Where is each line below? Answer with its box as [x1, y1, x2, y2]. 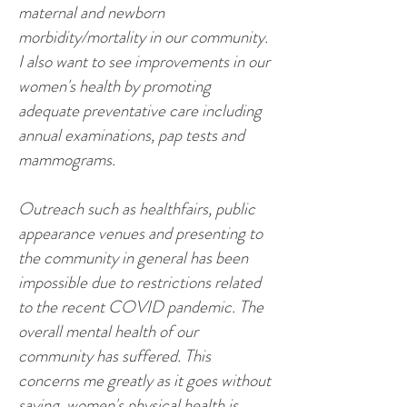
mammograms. [18, 147, 115, 172]
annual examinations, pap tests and [18, 123, 244, 147]
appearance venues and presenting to [18, 221, 263, 245]
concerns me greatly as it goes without [18, 368, 271, 392]
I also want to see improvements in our [18, 49, 270, 74]
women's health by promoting [18, 74, 211, 98]
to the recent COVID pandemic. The [18, 294, 263, 319]
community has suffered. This [18, 343, 211, 368]
